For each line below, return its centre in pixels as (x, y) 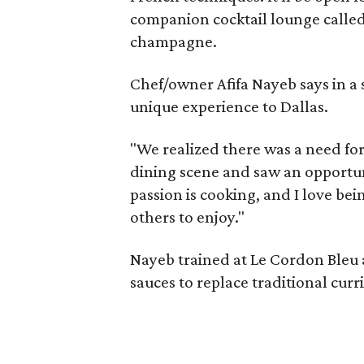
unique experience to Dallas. (229, 106)
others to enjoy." (187, 217)
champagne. (173, 41)
